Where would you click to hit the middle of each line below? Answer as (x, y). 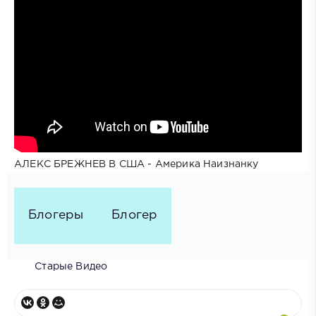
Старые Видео (71, 266)
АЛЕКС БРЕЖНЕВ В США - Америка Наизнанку (136, 164)
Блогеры (56, 215)
